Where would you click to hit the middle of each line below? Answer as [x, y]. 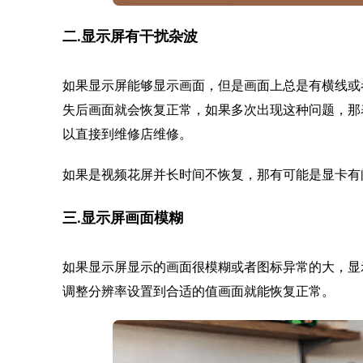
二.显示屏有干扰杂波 [130, 38]
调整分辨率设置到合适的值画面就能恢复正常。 [199, 291]
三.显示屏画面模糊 [123, 219]
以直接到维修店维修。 [127, 134]
